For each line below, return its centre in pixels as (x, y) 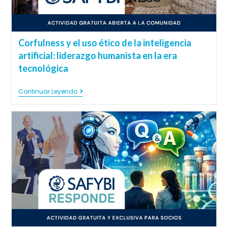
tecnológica (43, 68)
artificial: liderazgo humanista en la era (97, 56)
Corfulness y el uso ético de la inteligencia (105, 43)
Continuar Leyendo (48, 92)
